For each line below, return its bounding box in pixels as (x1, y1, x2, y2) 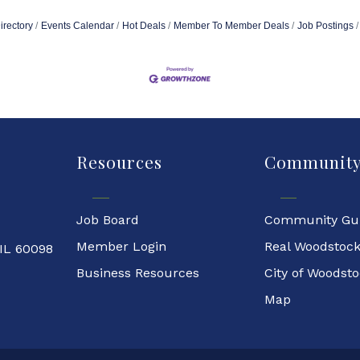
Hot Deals (121, 20, 166, 31)
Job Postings (297, 20, 354, 31)
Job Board (76, 212, 139, 228)
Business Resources (76, 265, 199, 281)
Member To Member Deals (173, 20, 289, 31)
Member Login (76, 239, 166, 255)
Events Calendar (40, 20, 114, 31)
